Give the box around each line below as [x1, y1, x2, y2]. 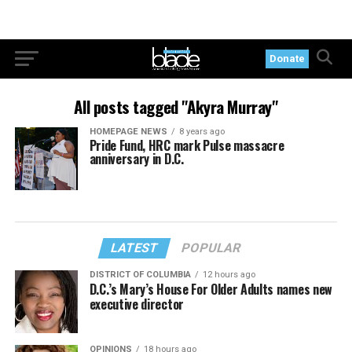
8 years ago [178, 126, 225, 137]
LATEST [109, 240, 161, 255]
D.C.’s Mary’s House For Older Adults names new [89, 279, 332, 299]
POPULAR [180, 240, 244, 255]
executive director [89, 294, 184, 313]
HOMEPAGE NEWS [89, 126, 167, 137]
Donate [269, 53, 306, 64]
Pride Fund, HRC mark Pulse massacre [89, 136, 284, 155]
